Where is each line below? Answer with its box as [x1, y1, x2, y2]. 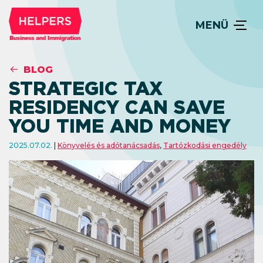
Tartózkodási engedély [163, 141, 247, 150]
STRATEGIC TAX [9, 77, 163, 100]
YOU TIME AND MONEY [9, 114, 231, 137]
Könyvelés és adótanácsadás [58, 141, 160, 150]
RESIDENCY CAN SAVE [9, 96, 225, 119]
